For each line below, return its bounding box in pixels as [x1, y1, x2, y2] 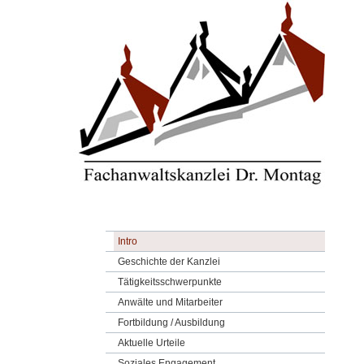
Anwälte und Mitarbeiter [118, 297, 223, 308]
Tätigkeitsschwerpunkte [118, 276, 222, 288]
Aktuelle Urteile [118, 337, 185, 349]
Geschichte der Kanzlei [118, 256, 220, 267]
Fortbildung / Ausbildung [118, 317, 225, 328]
